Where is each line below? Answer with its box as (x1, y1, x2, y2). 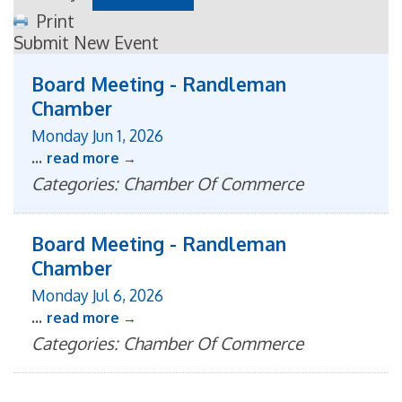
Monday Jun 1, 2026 (31, 125, 163, 145)
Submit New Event (13, 31, 159, 54)
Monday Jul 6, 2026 (31, 284, 163, 305)
